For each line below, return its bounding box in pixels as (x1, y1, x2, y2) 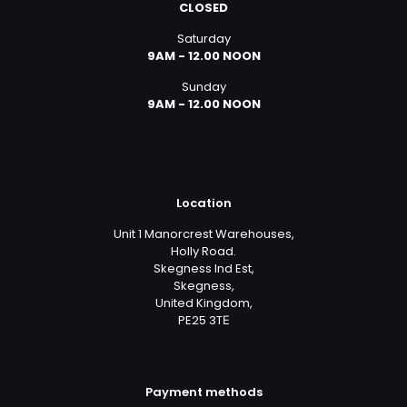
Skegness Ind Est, (153, 259, 254, 277)
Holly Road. (171, 242, 236, 260)
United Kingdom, (154, 293, 253, 312)
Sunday (181, 77, 226, 95)
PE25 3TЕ (177, 311, 230, 329)
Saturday (176, 29, 231, 47)
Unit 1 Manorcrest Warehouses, (113, 224, 294, 243)
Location (175, 194, 232, 212)
